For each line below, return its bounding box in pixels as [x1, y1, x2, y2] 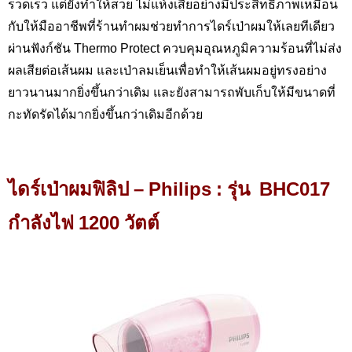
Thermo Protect [74, 41, 163, 54]
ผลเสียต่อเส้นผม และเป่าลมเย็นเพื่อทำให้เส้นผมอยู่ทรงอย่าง [8, 63, 327, 76]
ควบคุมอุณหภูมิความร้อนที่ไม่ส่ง [163, 41, 342, 54]
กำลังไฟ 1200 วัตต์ [8, 212, 159, 232]
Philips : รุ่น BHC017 [148, 178, 330, 198]
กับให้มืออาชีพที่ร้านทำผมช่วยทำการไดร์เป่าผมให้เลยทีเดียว [8, 19, 335, 32]
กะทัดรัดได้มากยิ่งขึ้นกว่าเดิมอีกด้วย [8, 107, 203, 120]
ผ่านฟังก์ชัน [8, 41, 74, 54]
